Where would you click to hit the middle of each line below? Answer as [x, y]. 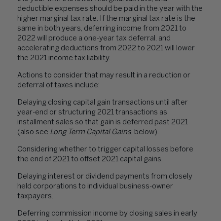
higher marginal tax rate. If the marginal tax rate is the [106, 19]
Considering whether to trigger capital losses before [105, 149]
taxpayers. [35, 196]
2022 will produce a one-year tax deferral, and [94, 38]
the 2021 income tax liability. [64, 58]
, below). [145, 132]
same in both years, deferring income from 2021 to [102, 29]
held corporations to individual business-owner [95, 186]
